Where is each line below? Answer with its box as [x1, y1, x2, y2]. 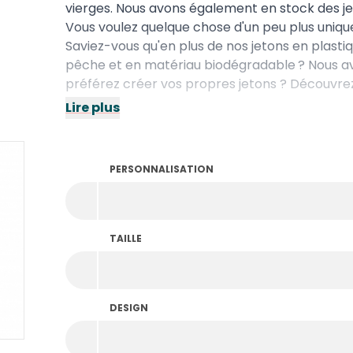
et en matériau [106, 56, 205, 74]
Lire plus [65, 98, 121, 117]
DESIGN [110, 301, 149, 314]
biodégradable [204, 56, 296, 74]
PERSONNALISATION [110, 162, 214, 176]
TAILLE [110, 232, 143, 245]
